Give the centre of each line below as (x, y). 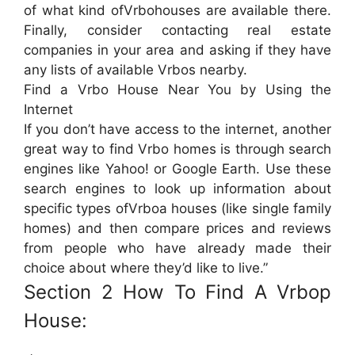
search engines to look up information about (177, 189)
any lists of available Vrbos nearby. (136, 70)
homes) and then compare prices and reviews (177, 229)
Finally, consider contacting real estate (177, 31)
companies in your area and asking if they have (177, 50)
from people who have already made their (177, 248)
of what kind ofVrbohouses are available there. (177, 11)
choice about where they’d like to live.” (146, 268)
